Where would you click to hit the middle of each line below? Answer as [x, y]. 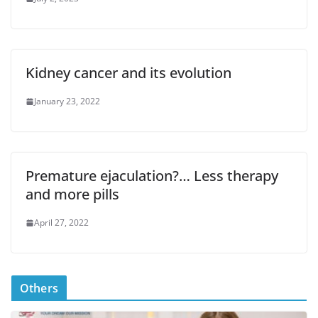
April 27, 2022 [61, 223]
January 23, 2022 [67, 101]
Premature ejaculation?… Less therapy [152, 176]
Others [39, 288]
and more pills [72, 194]
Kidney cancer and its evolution [128, 73]
